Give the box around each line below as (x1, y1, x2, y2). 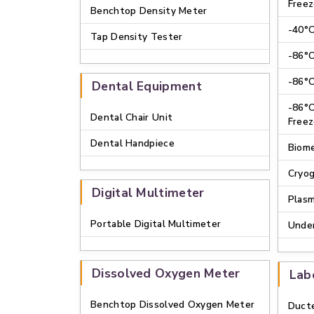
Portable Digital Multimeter (90, 217, 221, 231)
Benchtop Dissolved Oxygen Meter (90, 298, 255, 311)
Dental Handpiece (90, 137, 175, 150)
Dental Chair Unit (90, 111, 173, 124)
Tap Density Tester (90, 30, 183, 43)
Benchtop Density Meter (90, 4, 207, 18)
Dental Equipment (92, 78, 202, 95)
